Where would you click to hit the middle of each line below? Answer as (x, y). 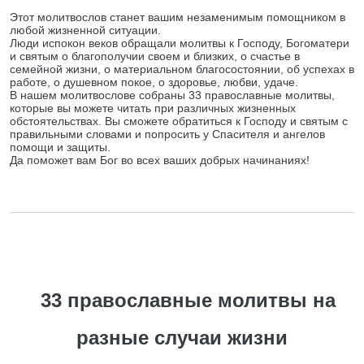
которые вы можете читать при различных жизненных (153, 108)
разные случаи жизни (182, 338)
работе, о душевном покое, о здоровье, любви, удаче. (154, 82)
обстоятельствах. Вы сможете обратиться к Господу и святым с (179, 121)
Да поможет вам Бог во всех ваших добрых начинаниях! (160, 160)
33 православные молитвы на (188, 300)
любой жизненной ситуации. (85, 30)
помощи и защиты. (60, 147)
